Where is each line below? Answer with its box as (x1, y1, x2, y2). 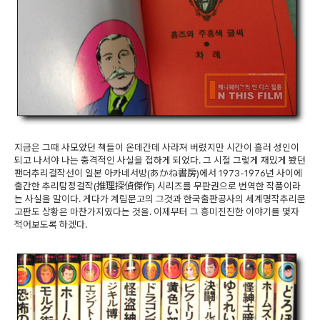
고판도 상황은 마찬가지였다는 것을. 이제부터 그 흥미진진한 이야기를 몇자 (14, 206, 299, 218)
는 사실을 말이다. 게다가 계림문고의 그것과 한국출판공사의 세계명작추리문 (14, 193, 306, 205)
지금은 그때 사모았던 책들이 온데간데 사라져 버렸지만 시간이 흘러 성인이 (14, 141, 299, 154)
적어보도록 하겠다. (14, 219, 87, 231)
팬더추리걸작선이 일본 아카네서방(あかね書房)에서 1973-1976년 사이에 (14, 167, 302, 179)
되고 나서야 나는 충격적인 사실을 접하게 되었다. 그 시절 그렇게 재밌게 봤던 (14, 154, 306, 166)
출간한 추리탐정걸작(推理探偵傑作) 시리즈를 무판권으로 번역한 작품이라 (14, 180, 301, 192)
